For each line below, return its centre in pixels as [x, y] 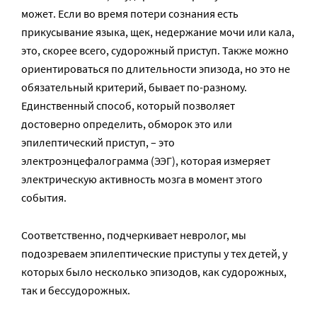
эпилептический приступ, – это [98, 142]
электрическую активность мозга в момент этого [142, 179]
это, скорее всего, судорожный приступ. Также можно [155, 50]
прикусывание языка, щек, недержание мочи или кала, [158, 31]
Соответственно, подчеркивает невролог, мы [134, 235]
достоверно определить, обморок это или [127, 123]
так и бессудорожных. [76, 290]
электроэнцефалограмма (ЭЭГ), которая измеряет [146, 160]
